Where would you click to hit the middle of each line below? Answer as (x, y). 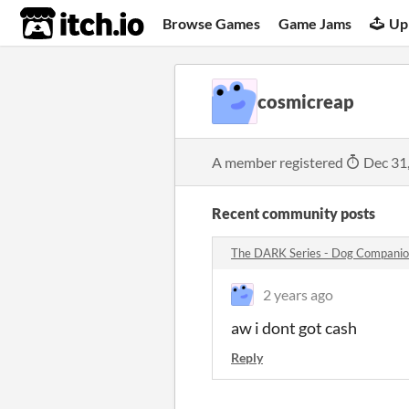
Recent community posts (294, 213)
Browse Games (212, 23)
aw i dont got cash (294, 328)
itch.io (59, 24)
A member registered (279, 162)
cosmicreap (306, 101)
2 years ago (298, 294)
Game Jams (315, 23)
